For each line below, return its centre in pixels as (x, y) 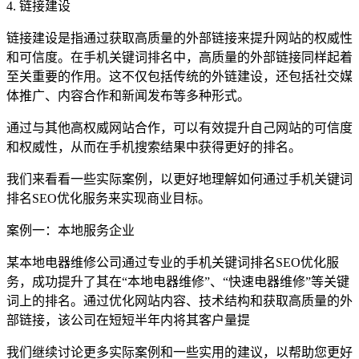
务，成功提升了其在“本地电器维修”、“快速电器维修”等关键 (178, 281)
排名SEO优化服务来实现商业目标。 (109, 198)
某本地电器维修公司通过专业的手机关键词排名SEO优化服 (173, 262)
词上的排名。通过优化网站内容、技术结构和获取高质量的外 (179, 301)
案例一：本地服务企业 (71, 230)
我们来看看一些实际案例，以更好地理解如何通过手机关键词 (179, 179)
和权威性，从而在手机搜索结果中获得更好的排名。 (154, 147)
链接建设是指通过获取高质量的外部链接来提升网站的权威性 (179, 38)
